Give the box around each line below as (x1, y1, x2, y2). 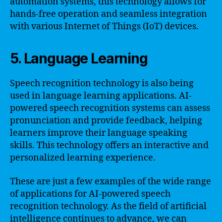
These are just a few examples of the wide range (10, 175, 211, 187)
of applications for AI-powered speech (10, 188, 170, 200)
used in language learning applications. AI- (10, 90, 192, 102)
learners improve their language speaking (10, 127, 187, 139)
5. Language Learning (10, 50, 148, 67)
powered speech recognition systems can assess (10, 103, 210, 114)
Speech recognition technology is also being (10, 78, 194, 89)
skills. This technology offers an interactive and (10, 140, 209, 151)
